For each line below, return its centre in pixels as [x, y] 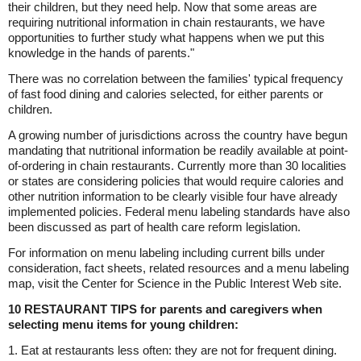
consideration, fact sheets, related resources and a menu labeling [178, 268]
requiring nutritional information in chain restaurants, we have [166, 22]
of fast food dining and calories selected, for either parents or [166, 94]
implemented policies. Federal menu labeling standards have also [179, 212]
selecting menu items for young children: [123, 324]
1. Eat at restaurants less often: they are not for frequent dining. [172, 350]
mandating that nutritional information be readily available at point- [178, 150]
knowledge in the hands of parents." [101, 53]
